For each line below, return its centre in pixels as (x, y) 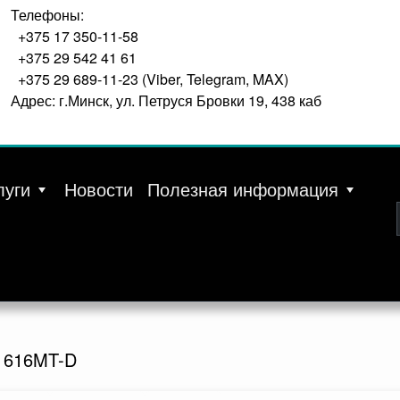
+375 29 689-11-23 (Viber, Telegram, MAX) (153, 79)
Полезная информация (243, 189)
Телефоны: (47, 15)
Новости (99, 189)
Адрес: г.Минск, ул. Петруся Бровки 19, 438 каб (166, 100)
